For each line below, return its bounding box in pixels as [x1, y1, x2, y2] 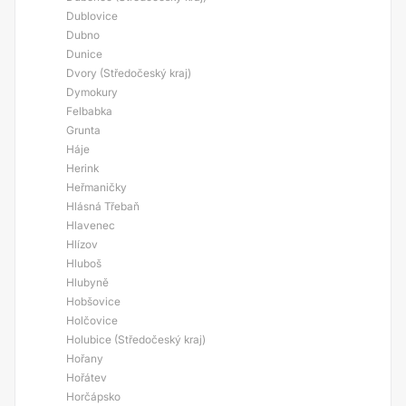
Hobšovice [66, 295, 121, 308]
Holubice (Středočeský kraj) [66, 333, 206, 346]
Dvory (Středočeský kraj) [66, 66, 191, 80]
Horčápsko [66, 390, 121, 403]
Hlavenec [66, 218, 115, 232]
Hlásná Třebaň [66, 199, 140, 213]
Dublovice [66, 9, 118, 23]
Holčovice [66, 314, 118, 327]
